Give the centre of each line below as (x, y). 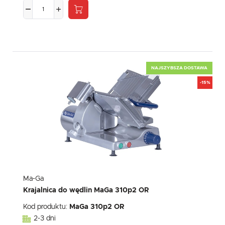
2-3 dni (45, 219)
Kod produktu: (46, 207)
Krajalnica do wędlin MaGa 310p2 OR (86, 191)
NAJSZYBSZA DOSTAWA (179, 68)
